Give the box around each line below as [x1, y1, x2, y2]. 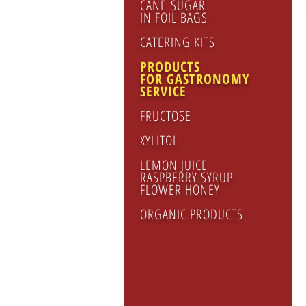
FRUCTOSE [140, 107, 191, 125]
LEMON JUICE [140, 156, 212, 174]
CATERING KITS [140, 33, 215, 51]
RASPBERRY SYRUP [140, 168, 237, 186]
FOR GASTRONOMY [140, 70, 249, 88]
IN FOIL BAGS [140, 8, 208, 27]
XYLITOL [140, 131, 178, 150]
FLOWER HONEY [140, 180, 220, 199]
